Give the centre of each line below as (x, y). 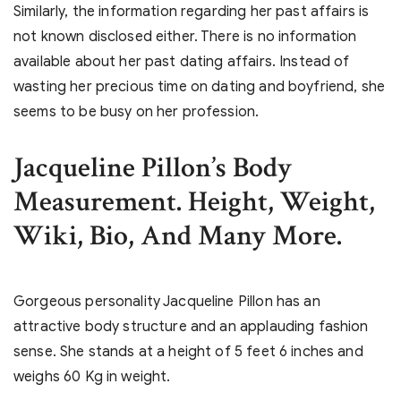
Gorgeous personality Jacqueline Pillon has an (167, 302)
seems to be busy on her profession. (137, 112)
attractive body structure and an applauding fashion (191, 327)
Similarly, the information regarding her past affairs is (192, 12)
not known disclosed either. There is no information (185, 37)
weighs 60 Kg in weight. (92, 377)
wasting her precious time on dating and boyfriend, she (200, 87)
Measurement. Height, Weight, (194, 202)
